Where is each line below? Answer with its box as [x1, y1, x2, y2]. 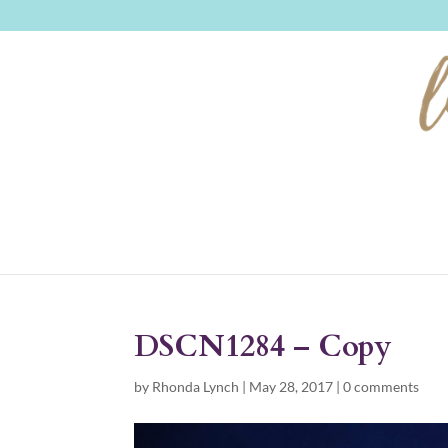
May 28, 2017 [249, 378, 334, 395]
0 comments [343, 378, 420, 395]
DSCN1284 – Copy [134, 326, 393, 367]
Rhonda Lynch [152, 378, 240, 395]
